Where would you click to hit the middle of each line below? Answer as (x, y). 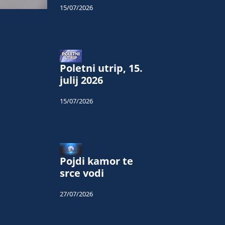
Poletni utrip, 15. (101, 68)
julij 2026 (81, 80)
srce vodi (82, 173)
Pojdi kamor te (96, 161)
